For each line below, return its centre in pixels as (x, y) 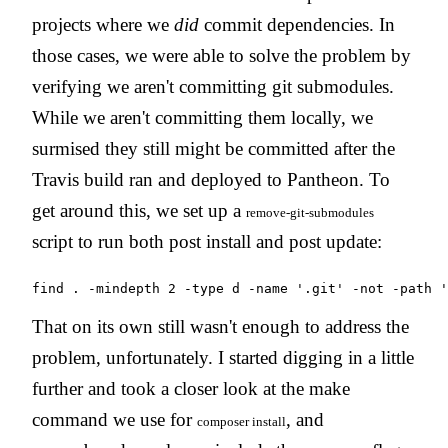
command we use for (114, 419)
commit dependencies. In (297, 24)
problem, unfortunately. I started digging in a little (223, 357)
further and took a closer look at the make (191, 388)
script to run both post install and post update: (207, 241)
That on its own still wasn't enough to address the (220, 326)
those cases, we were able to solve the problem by (221, 55)
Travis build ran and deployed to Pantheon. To (211, 179)
